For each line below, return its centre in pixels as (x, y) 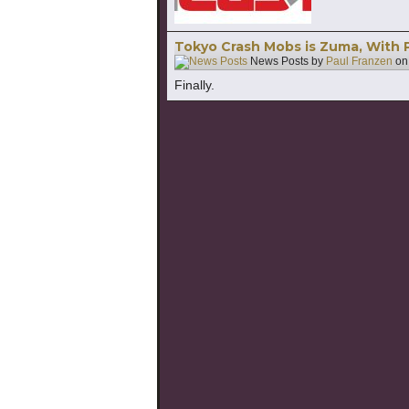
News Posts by (287, 62)
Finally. (194, 84)
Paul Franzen (359, 62)
